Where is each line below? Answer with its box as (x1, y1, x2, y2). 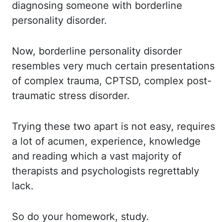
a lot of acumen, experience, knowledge (12, 135, 201, 147)
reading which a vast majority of (32, 150, 181, 162)
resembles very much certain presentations (12, 60, 215, 72)
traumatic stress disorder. (12, 90, 130, 102)
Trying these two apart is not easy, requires (12, 120, 215, 132)
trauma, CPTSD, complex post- (67, 75, 212, 87)
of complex (12, 75, 67, 87)
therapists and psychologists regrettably (12, 165, 199, 177)
